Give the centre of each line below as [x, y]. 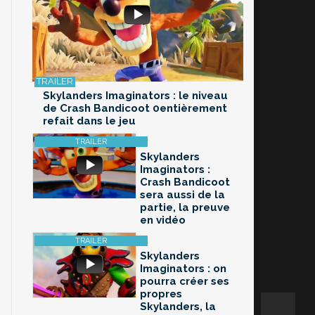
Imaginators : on [183, 269]
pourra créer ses [185, 282]
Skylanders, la [178, 307]
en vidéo [163, 220]
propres [161, 294]
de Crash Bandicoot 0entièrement [135, 109]
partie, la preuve [185, 208]
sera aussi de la [182, 195]
